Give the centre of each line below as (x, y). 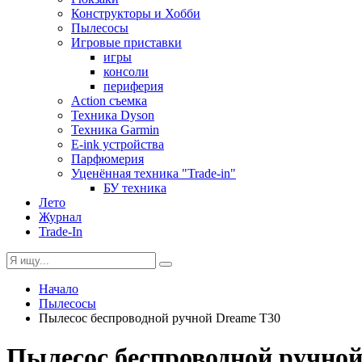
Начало (59, 289)
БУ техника (135, 188)
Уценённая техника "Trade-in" (154, 173)
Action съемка (109, 101)
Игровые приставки (126, 42)
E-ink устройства (118, 144)
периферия (133, 86)
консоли (126, 72)
